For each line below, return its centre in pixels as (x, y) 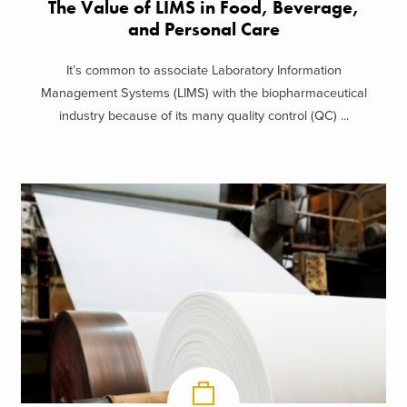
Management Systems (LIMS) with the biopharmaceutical (203, 93)
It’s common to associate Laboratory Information (203, 70)
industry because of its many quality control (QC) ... (203, 115)
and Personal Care (203, 30)
